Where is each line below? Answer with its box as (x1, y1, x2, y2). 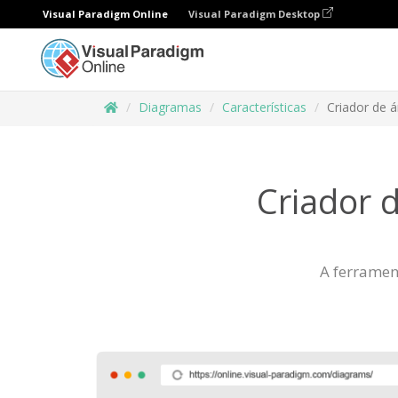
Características (222, 99, 306, 115)
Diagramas (139, 99, 202, 115)
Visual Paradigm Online (43, 7, 168, 20)
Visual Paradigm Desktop (188, 7, 322, 20)
